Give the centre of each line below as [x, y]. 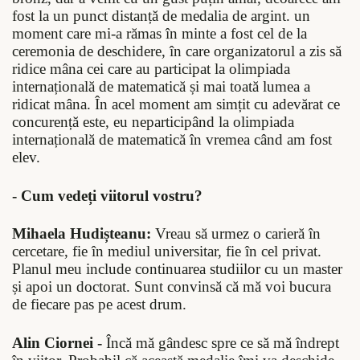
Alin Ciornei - [57, 342]
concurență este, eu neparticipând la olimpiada [153, 122]
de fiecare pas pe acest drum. [99, 305]
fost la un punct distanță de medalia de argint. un [161, 16]
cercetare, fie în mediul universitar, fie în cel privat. [167, 252]
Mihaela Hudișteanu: [82, 234]
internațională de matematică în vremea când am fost [172, 140]
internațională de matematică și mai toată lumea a [161, 87]
